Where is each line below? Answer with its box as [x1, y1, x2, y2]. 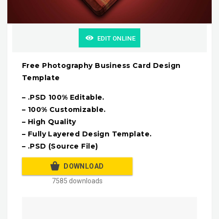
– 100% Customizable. [22, 105, 106, 114]
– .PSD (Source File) [22, 142, 98, 151]
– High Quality [22, 117, 76, 127]
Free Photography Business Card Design [22, 61, 181, 70]
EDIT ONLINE [97, 34, 135, 42]
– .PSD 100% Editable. [22, 93, 105, 102]
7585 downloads [52, 177, 103, 185]
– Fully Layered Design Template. [22, 130, 152, 139]
